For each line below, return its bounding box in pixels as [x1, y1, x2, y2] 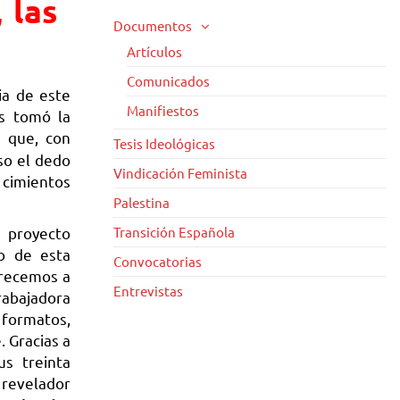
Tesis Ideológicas [113, 135, 215, 152]
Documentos [113, 17, 192, 34]
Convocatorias [113, 253, 202, 270]
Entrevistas [113, 282, 183, 299]
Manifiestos [127, 102, 199, 119]
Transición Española [113, 223, 235, 240]
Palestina [113, 194, 170, 211]
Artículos [127, 43, 182, 60]
